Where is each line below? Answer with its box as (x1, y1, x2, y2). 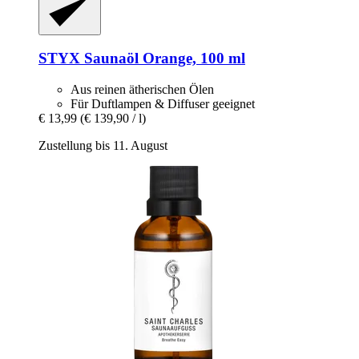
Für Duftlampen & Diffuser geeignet (71, 97, 255, 111)
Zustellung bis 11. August (38, 139, 167, 153)
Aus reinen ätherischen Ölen (71, 83, 214, 97)
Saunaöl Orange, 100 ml (80, 50, 245, 67)
